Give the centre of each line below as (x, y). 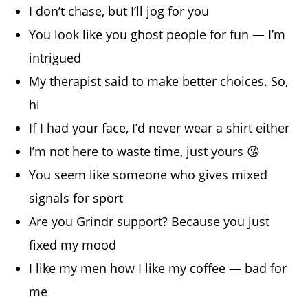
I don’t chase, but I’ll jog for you (119, 11)
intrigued (55, 57)
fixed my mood (73, 244)
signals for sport (76, 198)
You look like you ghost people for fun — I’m (157, 34)
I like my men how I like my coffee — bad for (158, 268)
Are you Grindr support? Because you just (150, 221)
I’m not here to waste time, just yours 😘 (145, 151)
